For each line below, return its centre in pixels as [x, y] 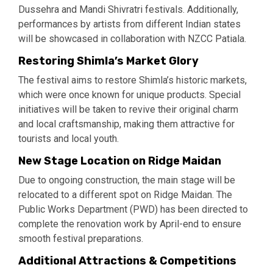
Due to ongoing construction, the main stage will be [127, 180]
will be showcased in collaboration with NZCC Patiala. [132, 39]
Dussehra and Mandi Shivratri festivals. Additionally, [128, 10]
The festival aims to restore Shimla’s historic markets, [133, 80]
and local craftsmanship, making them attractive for [126, 124]
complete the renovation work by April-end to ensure [130, 224]
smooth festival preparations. [81, 239]
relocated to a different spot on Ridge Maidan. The [125, 195]
